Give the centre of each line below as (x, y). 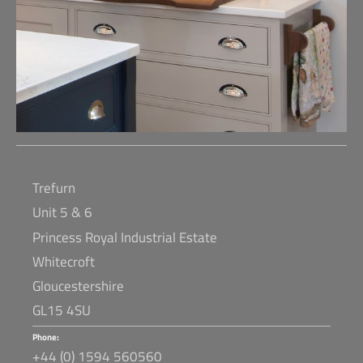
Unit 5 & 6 (62, 213)
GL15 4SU (62, 311)
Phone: (46, 337)
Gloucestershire (80, 286)
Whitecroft (64, 261)
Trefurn (54, 188)
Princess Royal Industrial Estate (125, 237)
